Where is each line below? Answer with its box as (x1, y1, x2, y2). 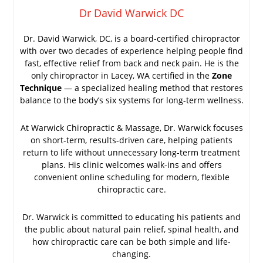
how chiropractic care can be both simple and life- (32, 235, 231, 247)
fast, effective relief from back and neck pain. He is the (24, 57, 239, 69)
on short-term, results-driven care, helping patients (31, 134, 232, 146)
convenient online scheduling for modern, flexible (33, 171, 230, 183)
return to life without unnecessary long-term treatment (23, 146, 240, 158)
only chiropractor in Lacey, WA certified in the (31, 69, 212, 81)
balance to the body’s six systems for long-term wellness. (19, 94, 244, 106)
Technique (20, 82, 62, 93)
